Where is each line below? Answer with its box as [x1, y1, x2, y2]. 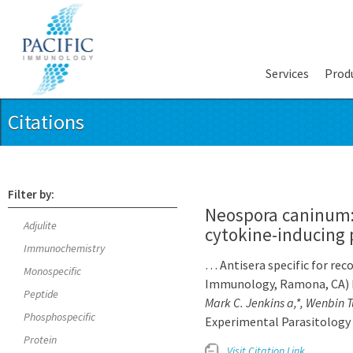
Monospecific [24, 263, 81, 278]
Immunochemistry [24, 240, 105, 255]
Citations [8, 109, 84, 135]
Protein [24, 332, 57, 347]
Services [266, 65, 309, 81]
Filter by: [8, 187, 54, 202]
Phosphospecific [24, 309, 95, 324]
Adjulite [24, 217, 57, 232]
